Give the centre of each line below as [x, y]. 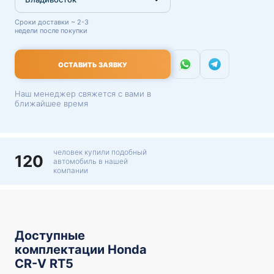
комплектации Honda [81, 250]
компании [71, 170]
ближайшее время [51, 103]
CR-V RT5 [44, 264]
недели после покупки [51, 31]
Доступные [50, 235]
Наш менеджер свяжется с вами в [83, 94]
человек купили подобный [100, 152]
